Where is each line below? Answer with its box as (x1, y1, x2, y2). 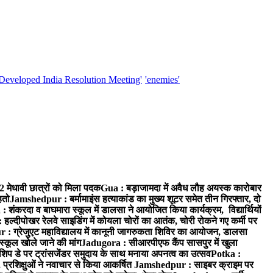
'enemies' (145, 74, 180, 85)
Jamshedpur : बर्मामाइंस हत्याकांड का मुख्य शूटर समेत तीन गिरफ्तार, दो (10, 194, 261, 205)
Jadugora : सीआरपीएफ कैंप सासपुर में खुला (81, 238, 238, 249)
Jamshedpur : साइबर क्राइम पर (134, 260, 253, 271)
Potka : (211, 249, 241, 260)
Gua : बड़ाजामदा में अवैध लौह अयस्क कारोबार (101, 183, 261, 194)
